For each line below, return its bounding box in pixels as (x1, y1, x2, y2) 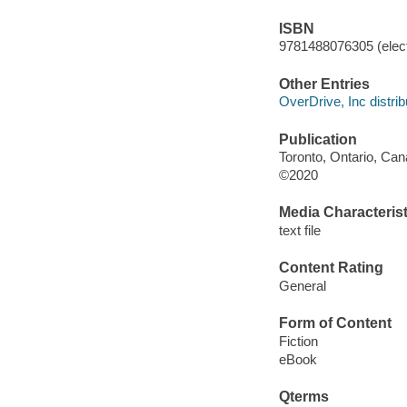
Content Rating (278, 260, 383, 276)
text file (278, 222, 321, 238)
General (278, 277, 326, 293)
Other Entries (278, 75, 370, 92)
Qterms (278, 388, 329, 404)
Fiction (278, 333, 318, 349)
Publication (278, 131, 357, 147)
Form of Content (278, 315, 392, 332)
